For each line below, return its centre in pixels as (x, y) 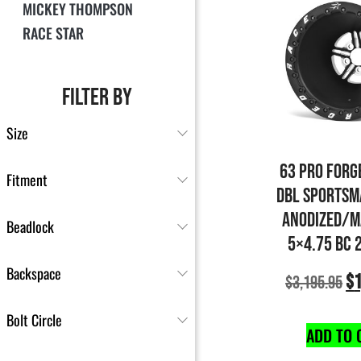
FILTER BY (98, 98)
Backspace (34, 274)
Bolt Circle (34, 320)
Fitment (27, 180)
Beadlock (30, 227)
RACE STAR (53, 33)
